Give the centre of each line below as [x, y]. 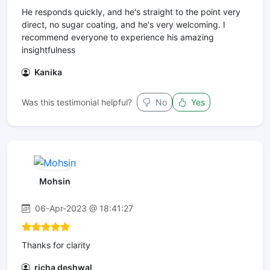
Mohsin [55, 181]
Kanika [47, 72]
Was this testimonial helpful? [77, 102]
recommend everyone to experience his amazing [118, 37]
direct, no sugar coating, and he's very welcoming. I [124, 24]
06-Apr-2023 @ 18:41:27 [83, 209]
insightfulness [49, 49]
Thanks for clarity [56, 245]
